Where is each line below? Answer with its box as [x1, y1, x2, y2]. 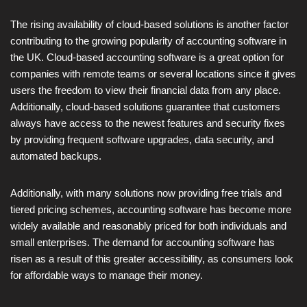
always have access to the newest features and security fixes [10, 116, 285, 129]
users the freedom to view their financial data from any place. [10, 84, 281, 96]
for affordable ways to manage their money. [10, 269, 203, 281]
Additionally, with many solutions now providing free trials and [10, 186, 282, 199]
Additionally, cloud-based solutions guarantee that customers [10, 100, 280, 112]
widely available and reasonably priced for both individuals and [10, 219, 286, 232]
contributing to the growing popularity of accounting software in [10, 34, 286, 47]
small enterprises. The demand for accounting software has [10, 236, 275, 248]
